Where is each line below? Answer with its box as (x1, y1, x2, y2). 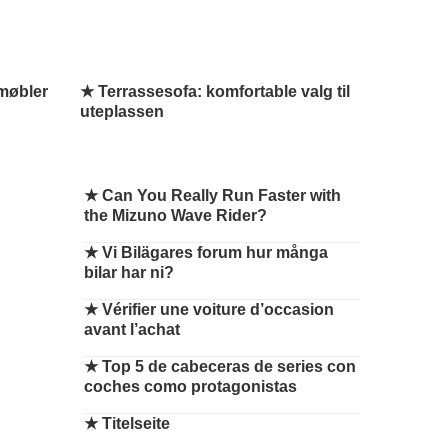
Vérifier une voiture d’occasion (102, 301, 334, 318)
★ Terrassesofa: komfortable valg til (80, 83, 350, 100)
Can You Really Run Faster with (102, 187, 341, 204)
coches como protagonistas (84, 378, 297, 395)
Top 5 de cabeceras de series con (102, 358, 356, 375)
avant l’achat (84, 321, 180, 338)
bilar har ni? (84, 264, 174, 281)
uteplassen (80, 103, 164, 120)
